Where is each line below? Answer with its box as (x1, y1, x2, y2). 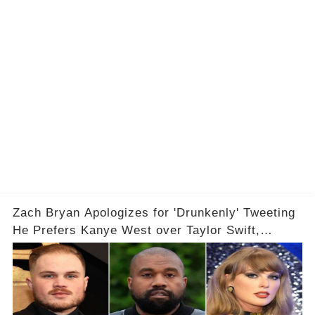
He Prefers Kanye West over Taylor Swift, (12, 223, 260, 237)
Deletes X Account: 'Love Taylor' (12, 240, 205, 255)
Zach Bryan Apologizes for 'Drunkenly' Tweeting (12, 205, 295, 219)
